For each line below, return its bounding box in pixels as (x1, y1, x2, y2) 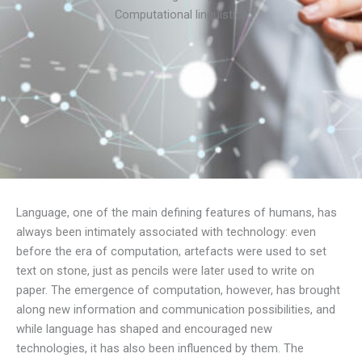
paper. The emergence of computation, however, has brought (16, 283, 340, 298)
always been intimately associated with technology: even (16, 225, 316, 240)
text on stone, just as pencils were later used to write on (16, 263, 314, 279)
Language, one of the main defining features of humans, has (16, 205, 337, 221)
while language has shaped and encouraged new (16, 322, 272, 337)
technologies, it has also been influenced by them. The (16, 341, 304, 356)
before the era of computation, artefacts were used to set (16, 244, 326, 259)
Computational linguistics (114, 7, 248, 23)
